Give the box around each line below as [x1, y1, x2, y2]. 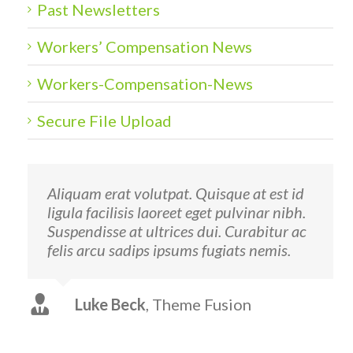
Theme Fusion [152, 295, 251, 314]
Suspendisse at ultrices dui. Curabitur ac [47, 221, 307, 241]
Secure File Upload [37, 111, 172, 131]
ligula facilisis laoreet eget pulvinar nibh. [47, 203, 306, 222]
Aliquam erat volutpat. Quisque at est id [47, 184, 304, 203]
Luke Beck [75, 295, 146, 314]
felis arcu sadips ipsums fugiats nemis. [47, 240, 291, 260]
